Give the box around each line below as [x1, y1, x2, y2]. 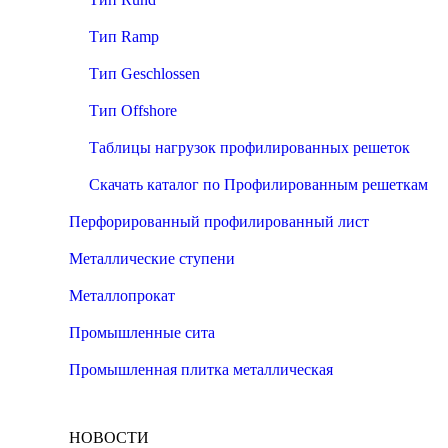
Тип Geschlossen [89, 65, 200, 82]
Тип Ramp [89, 28, 159, 45]
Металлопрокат [69, 287, 175, 304]
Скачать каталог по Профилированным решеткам [89, 176, 428, 193]
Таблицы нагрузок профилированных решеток [89, 139, 410, 156]
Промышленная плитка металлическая [69, 361, 333, 378]
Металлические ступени [69, 250, 235, 267]
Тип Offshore [89, 102, 177, 119]
